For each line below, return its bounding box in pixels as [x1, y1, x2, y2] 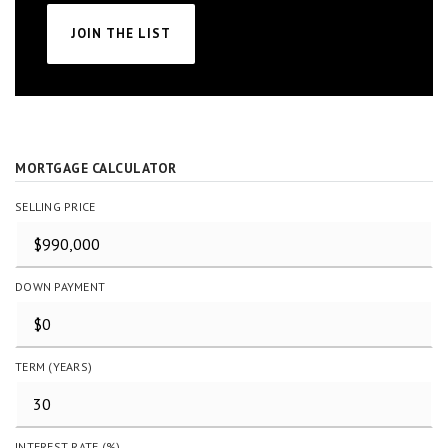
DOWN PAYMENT [15, 279, 105, 294]
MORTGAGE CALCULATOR [15, 159, 177, 177]
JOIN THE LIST [71, 25, 171, 42]
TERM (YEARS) [15, 359, 92, 374]
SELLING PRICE [15, 199, 96, 214]
